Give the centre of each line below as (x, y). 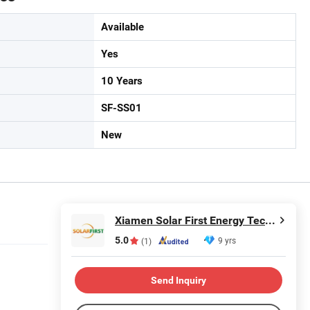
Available (122, 27)
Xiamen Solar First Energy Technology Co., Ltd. (270, 220)
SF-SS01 (121, 108)
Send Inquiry (179, 280)
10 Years (122, 81)
